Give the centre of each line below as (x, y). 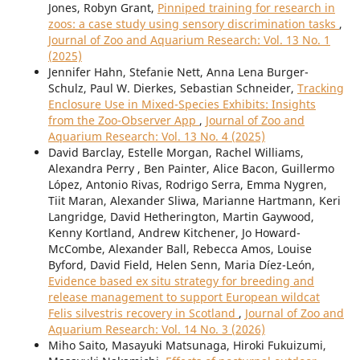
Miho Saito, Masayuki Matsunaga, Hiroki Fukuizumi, (187, 345)
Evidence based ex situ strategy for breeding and (181, 280)
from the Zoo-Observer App (123, 120)
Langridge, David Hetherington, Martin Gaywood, (181, 216)
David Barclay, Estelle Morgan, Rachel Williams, (176, 152)
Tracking (320, 88)
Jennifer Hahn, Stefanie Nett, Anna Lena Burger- (178, 72)
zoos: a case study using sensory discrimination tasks (193, 23)
